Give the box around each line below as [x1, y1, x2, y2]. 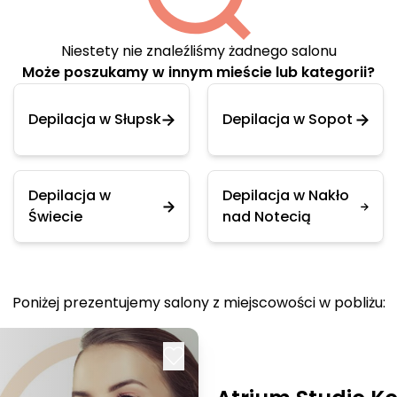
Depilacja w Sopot [222, 109, 353, 129]
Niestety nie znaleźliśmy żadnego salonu [60, 41, 337, 61]
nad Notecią [222, 206, 311, 227]
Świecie [28, 206, 82, 227]
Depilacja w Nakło [222, 185, 349, 206]
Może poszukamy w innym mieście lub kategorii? [22, 62, 375, 82]
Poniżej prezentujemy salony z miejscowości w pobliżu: [12, 292, 385, 313]
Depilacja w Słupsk [28, 109, 161, 129]
